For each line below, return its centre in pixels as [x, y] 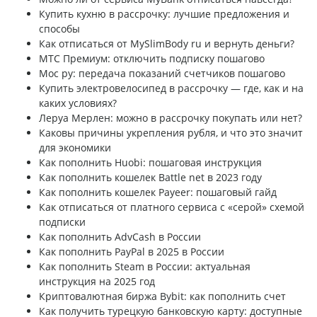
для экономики [75, 148]
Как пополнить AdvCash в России [120, 237]
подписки [62, 222]
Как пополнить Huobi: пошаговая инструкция [150, 163]
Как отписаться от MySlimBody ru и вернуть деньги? [167, 44]
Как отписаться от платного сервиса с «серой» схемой [172, 207]
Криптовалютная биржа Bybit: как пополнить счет [162, 296]
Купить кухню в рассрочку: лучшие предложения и [164, 14]
